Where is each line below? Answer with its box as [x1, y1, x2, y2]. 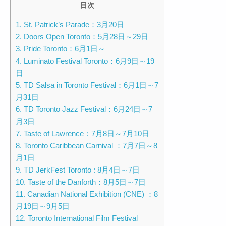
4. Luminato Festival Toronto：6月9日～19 [16, 56, 154, 66]
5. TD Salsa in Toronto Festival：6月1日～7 [16, 81, 158, 90]
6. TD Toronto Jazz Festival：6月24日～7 [16, 105, 152, 114]
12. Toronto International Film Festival [16, 214, 138, 223]
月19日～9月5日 [16, 202, 70, 211]
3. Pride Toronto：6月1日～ [16, 44, 105, 53]
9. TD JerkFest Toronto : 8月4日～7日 [16, 165, 140, 175]
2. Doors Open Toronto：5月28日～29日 [16, 32, 148, 41]
